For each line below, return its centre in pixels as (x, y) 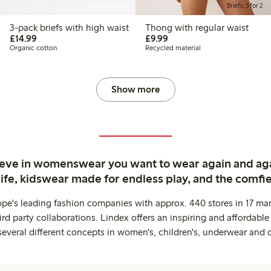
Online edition (108, 5)
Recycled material (173, 47)
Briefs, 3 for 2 (245, 5)
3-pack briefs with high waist (84, 27)
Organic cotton (33, 47)
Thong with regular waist (197, 27)
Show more (135, 89)
